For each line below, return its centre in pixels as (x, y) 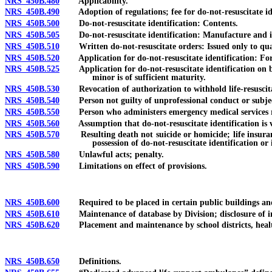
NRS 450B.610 (32, 214)
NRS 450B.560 (32, 123)
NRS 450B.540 (32, 100)
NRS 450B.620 (32, 225)
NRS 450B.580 (32, 155)
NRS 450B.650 (32, 262)
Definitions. (90, 262)
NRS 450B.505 (32, 35)
